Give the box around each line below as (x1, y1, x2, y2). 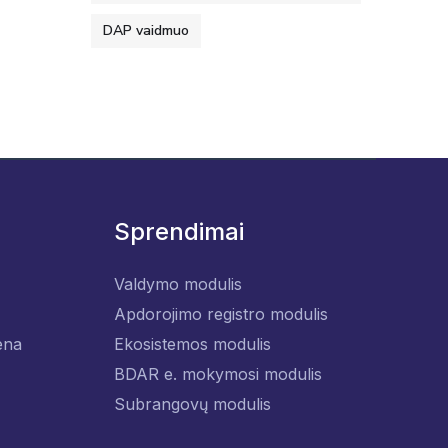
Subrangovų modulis (113, 394, 271, 414)
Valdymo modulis (113, 274, 242, 294)
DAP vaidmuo (103, 21, 189, 40)
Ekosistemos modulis (113, 334, 271, 354)
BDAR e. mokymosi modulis (113, 364, 322, 384)
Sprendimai (113, 217, 244, 246)
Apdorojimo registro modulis (113, 304, 328, 324)
